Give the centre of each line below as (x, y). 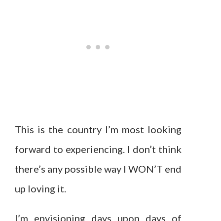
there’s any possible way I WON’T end (98, 169)
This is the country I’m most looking (98, 129)
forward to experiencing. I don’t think (98, 149)
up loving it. (40, 189)
